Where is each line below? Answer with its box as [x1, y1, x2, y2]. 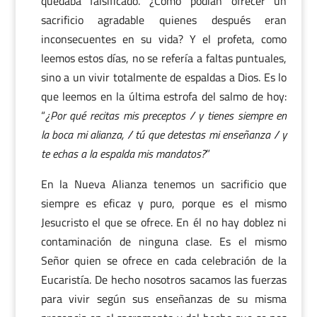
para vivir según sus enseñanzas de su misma [40, 290, 287, 307]
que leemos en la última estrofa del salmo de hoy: [40, 88, 287, 105]
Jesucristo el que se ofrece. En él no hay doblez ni [40, 214, 287, 231]
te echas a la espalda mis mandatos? [40, 145, 206, 162]
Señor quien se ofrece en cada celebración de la [40, 252, 287, 269]
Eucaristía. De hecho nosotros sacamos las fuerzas [40, 271, 287, 288]
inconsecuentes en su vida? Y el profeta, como [40, 30, 287, 47]
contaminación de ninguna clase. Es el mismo [40, 233, 287, 250]
